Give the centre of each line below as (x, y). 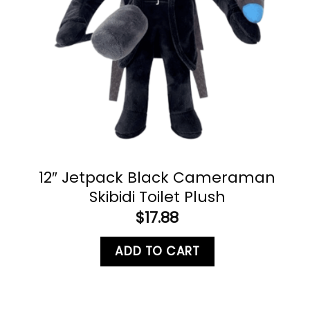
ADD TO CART (157, 252)
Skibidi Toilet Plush (157, 197)
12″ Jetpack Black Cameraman (157, 177)
